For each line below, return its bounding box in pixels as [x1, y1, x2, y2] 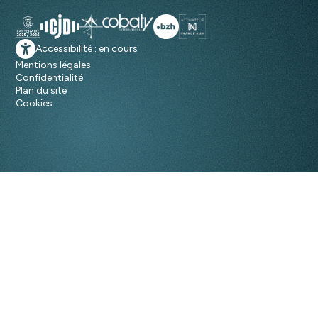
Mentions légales [16, 59, 92, 72]
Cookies [16, 97, 53, 110]
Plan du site [16, 84, 67, 97]
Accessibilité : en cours [35, 43, 138, 55]
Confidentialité [16, 72, 84, 84]
